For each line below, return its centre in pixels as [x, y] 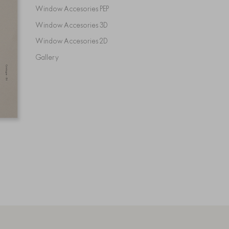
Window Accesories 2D [75, 41]
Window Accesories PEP [76, 9]
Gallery [50, 57]
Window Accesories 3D [75, 25]
